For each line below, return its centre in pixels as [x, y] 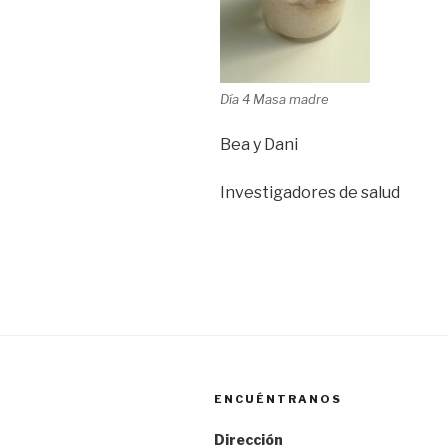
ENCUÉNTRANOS [278, 398]
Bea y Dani [259, 144]
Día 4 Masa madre [274, 98]
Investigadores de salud [310, 192]
